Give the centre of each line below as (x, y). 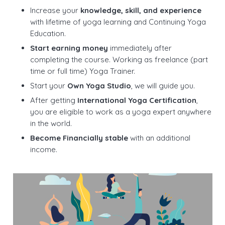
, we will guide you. (163, 85)
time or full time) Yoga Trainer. (83, 71)
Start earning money (69, 48)
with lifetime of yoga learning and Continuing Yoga (118, 22)
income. (44, 149)
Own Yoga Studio (99, 85)
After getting (54, 100)
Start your (49, 85)
